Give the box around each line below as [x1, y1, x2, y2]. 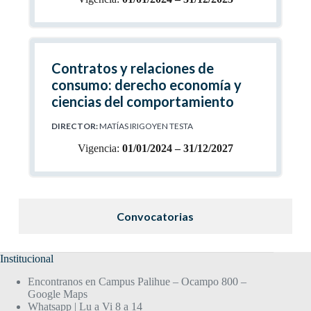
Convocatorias [117, 210, 194, 223]
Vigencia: [77, 142, 122, 154]
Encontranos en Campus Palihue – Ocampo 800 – [28, 275, 246, 287]
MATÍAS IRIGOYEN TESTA [97, 121, 193, 131]
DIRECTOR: [51, 121, 98, 131]
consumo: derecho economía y [51, 76, 242, 93]
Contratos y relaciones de [51, 60, 214, 76]
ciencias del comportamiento [51, 93, 234, 110]
